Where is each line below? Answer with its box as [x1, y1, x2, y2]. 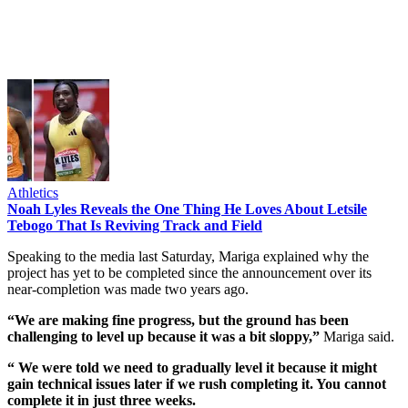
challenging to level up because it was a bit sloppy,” [7, 328, 320, 344]
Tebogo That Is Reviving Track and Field [7, 217, 262, 233]
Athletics [7, 184, 58, 200]
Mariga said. [320, 328, 394, 344]
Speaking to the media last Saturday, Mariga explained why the [7, 248, 369, 264]
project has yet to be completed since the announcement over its [7, 264, 372, 280]
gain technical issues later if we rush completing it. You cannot [7, 375, 386, 392]
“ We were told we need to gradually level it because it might [7, 359, 377, 375]
